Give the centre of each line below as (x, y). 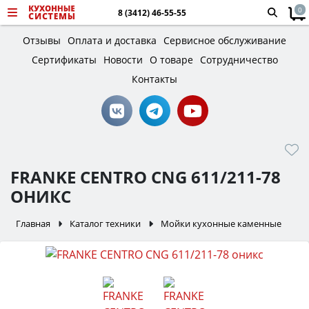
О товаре (171, 60)
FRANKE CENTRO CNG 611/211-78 (146, 177)
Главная (33, 223)
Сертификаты (64, 60)
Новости (123, 60)
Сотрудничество (239, 60)
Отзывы (42, 40)
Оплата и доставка (112, 40)
